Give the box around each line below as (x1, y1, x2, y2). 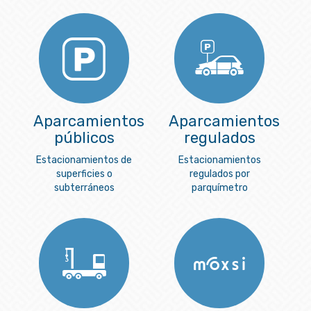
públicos (53, 128, 115, 148)
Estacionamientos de (36, 154, 132, 167)
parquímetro (191, 182, 248, 194)
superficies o (56, 168, 112, 180)
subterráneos (53, 182, 115, 194)
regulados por (189, 168, 250, 180)
